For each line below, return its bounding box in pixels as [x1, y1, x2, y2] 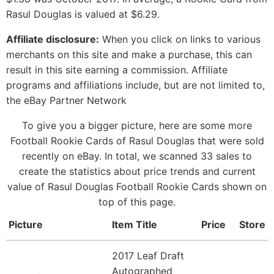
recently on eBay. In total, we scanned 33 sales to [22, 150, 252, 163]
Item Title [112, 218, 157, 231]
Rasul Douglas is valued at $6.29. [6, 8, 160, 21]
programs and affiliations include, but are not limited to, [6, 79, 265, 92]
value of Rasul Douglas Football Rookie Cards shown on [7, 180, 267, 193]
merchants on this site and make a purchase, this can [6, 48, 252, 61]
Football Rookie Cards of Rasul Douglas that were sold [10, 135, 264, 147]
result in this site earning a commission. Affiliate [6, 64, 228, 76]
